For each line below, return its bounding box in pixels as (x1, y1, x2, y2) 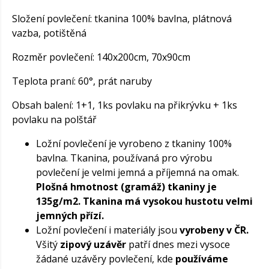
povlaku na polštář (12, 113, 97, 127)
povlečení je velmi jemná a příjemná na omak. (36, 166, 239, 180)
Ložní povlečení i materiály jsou (36, 223, 180, 237)
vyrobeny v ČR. (180, 223, 249, 237)
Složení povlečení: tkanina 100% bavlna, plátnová (12, 12, 232, 26)
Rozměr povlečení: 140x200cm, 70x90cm (12, 50, 190, 64)
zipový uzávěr (58, 238, 126, 252)
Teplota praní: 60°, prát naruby (12, 74, 152, 88)
